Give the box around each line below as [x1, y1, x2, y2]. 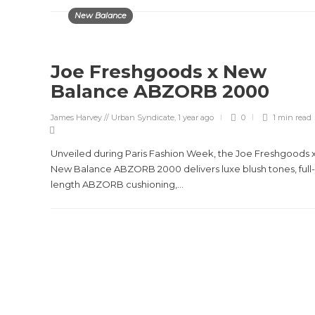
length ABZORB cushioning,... [51, 179, 184, 190]
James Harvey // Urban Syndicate [51, 112, 174, 122]
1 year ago [178, 112, 214, 122]
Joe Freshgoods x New [51, 60, 266, 83]
